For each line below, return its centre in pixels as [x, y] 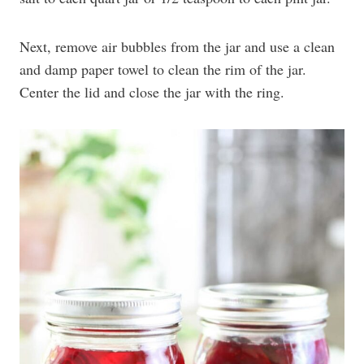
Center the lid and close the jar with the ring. [152, 92]
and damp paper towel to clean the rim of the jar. [163, 69]
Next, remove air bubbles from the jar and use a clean [177, 46]
